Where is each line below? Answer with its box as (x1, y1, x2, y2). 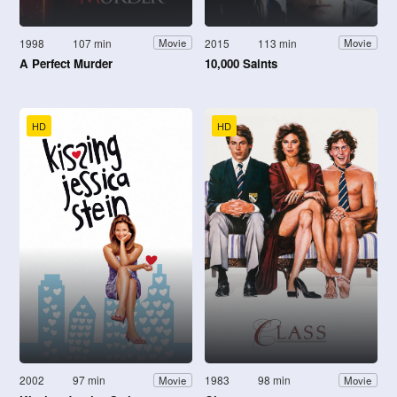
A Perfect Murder (19, 54, 113, 72)
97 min (73, 372, 106, 388)
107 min (73, 35, 113, 51)
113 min (258, 35, 298, 51)
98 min (258, 372, 292, 388)
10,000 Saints (205, 54, 277, 72)
